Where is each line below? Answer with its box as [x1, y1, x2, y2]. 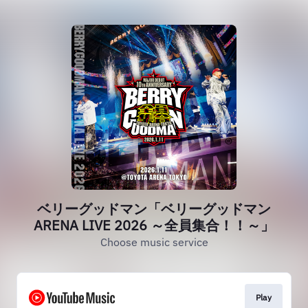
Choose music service [100, 235, 208, 249]
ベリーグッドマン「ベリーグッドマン [37, 199, 271, 218]
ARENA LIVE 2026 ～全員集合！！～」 [34, 216, 274, 234]
